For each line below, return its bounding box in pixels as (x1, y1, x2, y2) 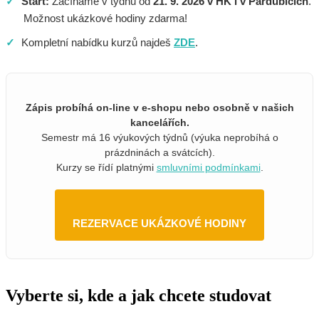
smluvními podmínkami (156, 162, 261, 173)
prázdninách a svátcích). (104, 147, 215, 158)
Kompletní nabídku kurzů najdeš (19, 36, 174, 48)
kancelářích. (130, 117, 189, 128)
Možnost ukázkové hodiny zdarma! (23, 11, 187, 24)
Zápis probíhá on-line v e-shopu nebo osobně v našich (25, 103, 294, 113)
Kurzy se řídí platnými (56, 162, 157, 173)
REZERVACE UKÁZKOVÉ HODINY (73, 217, 246, 229)
